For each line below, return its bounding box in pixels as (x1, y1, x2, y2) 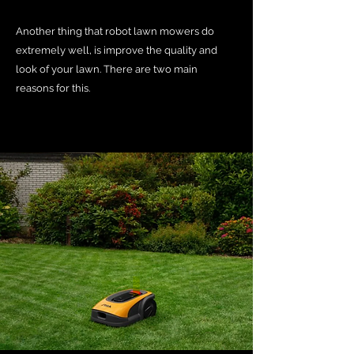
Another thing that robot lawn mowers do (16, 25, 214, 37)
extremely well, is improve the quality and (16, 44, 217, 56)
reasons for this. (16, 82, 90, 94)
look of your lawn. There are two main (16, 63, 198, 75)
